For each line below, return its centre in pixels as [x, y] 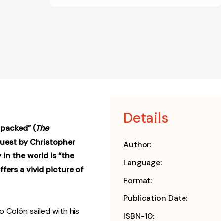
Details [146, 118]
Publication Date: [155, 198]
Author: [137, 145]
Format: [138, 181]
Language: [143, 163]
